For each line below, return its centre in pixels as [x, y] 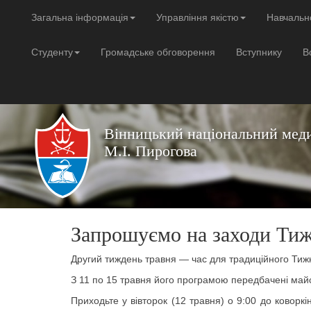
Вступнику [259, 52]
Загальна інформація [80, 17]
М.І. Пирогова [151, 151]
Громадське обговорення [158, 52]
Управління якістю [197, 17]
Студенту [52, 52]
